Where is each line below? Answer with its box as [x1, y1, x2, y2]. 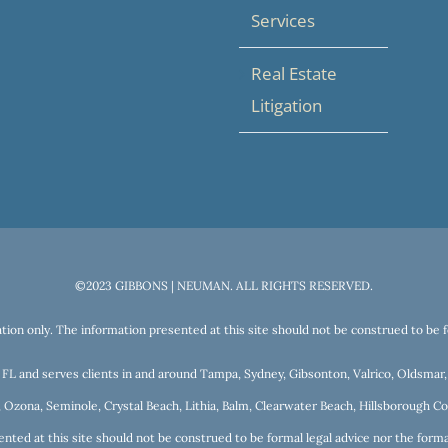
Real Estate [251, 61, 337, 85]
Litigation [251, 93, 322, 117]
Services [251, 8, 315, 32]
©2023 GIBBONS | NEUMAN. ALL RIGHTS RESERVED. [75, 277, 373, 293]
